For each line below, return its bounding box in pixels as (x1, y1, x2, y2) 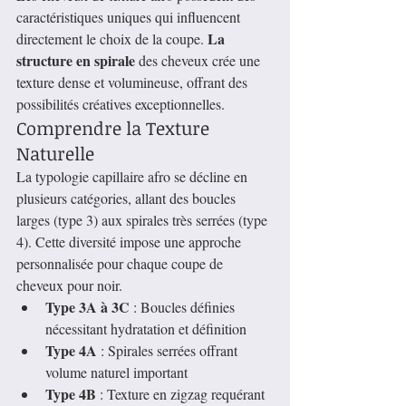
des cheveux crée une (135, 51, 264, 71)
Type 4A (45, 340, 97, 362)
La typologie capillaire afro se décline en (16, 167, 251, 187)
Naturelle (16, 140, 94, 167)
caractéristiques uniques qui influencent (16, 7, 244, 27)
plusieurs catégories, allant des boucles (16, 188, 239, 208)
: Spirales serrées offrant (97, 341, 241, 361)
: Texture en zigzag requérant (96, 384, 268, 404)
